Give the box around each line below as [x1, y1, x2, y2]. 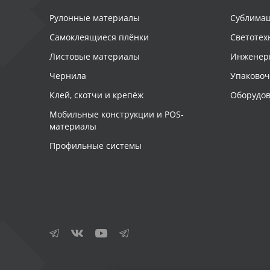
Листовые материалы [49, 51, 140, 63]
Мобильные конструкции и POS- [49, 108, 184, 121]
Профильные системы [49, 140, 142, 152]
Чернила [49, 70, 86, 82]
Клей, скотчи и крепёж [49, 89, 143, 101]
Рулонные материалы [49, 12, 140, 24]
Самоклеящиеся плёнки [49, 31, 149, 43]
